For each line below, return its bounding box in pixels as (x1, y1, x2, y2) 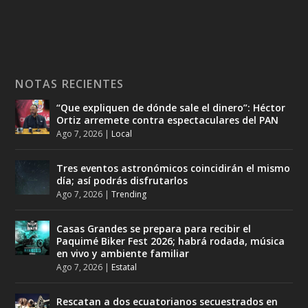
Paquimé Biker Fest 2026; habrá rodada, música (56, 234, 285, 248)
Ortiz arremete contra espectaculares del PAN (56, 113, 279, 127)
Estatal (111, 261, 137, 274)
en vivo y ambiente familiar (56, 247, 190, 261)
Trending (111, 188, 147, 201)
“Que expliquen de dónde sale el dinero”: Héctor (56, 101, 286, 115)
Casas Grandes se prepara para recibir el (56, 222, 252, 236)
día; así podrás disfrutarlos (56, 174, 188, 188)
